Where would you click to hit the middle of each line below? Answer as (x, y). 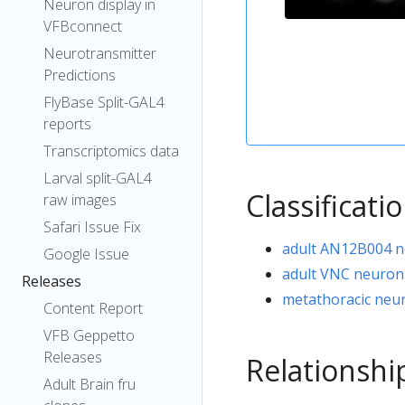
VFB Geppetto (89, 335)
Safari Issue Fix (92, 227)
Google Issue (86, 254)
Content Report (93, 308)
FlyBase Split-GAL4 (104, 102)
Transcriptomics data (111, 151)
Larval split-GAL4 (98, 178)
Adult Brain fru (89, 384)
